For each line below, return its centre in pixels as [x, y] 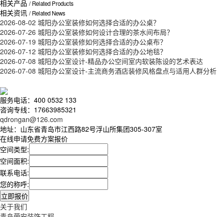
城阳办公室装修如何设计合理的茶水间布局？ [106, 32]
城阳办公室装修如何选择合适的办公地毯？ [102, 51]
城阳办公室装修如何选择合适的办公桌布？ [102, 42]
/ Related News [47, 13]
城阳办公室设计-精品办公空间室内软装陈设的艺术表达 [120, 61]
